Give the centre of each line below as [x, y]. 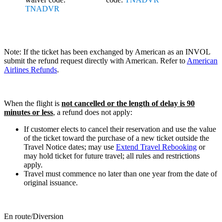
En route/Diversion [34, 216]
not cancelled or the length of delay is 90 [128, 103]
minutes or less [28, 112]
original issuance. [51, 182]
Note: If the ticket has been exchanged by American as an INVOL [107, 52]
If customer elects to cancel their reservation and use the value [120, 129]
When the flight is [33, 103]
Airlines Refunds [30, 69]
